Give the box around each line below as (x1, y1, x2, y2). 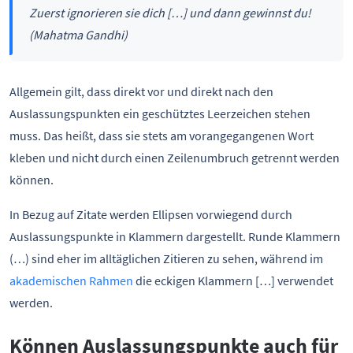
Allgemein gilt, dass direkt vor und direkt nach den (9, 83, 273, 99)
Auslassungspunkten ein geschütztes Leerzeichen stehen (9, 105, 310, 121)
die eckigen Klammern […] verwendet (133, 272, 333, 288)
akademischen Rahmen (9, 272, 133, 288)
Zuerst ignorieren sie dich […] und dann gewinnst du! (28, 4, 311, 20)
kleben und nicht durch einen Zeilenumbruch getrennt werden (9, 149, 340, 165)
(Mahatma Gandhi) (28, 26, 128, 43)
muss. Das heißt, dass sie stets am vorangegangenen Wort (9, 127, 314, 143)
